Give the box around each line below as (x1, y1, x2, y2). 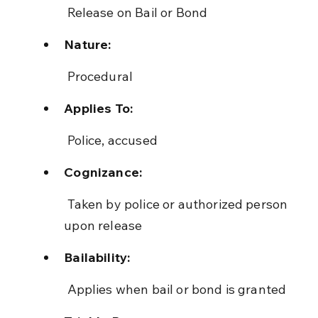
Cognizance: (64, 163, 143, 180)
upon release (64, 216, 143, 234)
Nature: (64, 35, 111, 53)
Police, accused (67, 131, 158, 148)
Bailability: (64, 248, 131, 265)
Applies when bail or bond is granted (67, 280, 287, 297)
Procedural (67, 67, 133, 84)
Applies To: (64, 99, 133, 116)
